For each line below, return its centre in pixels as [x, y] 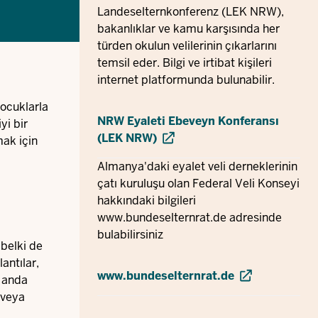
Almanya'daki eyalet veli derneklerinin [197, 167]
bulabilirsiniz [130, 235]
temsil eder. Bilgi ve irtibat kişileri [185, 63]
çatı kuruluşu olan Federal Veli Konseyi [198, 184]
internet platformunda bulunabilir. [186, 80]
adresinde [254, 218]
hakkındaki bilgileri [147, 201]
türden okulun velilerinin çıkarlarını [187, 46]
